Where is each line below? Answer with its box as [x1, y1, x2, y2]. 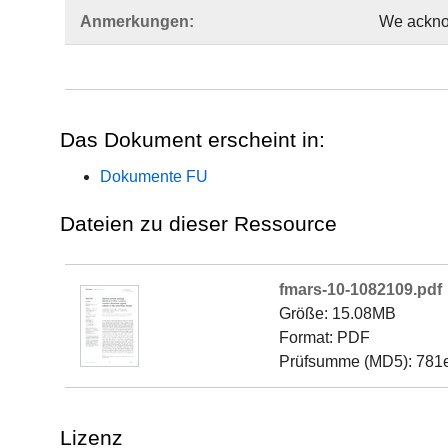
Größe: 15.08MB [279, 305, 396, 322]
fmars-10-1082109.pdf [279, 281, 442, 298]
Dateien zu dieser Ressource [60, 212, 337, 235]
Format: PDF [279, 329, 370, 346]
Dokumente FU [100, 168, 208, 185]
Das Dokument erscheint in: [60, 128, 325, 151]
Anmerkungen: [80, 13, 194, 30]
